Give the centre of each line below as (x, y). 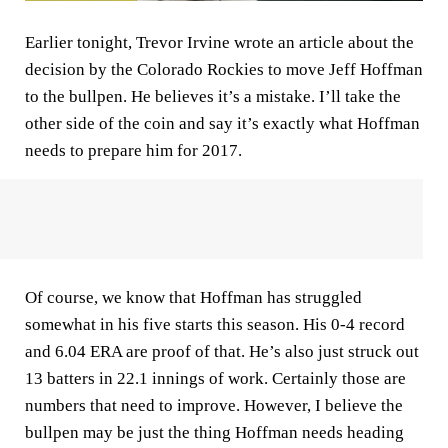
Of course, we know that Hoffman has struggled (193, 297)
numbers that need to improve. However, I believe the (214, 405)
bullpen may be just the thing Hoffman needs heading (214, 432)
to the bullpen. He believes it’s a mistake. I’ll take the (213, 96)
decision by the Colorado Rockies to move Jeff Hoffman (224, 69)
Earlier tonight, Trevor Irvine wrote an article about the (219, 42)
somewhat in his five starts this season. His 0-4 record (215, 324)
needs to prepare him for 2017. (133, 150)
